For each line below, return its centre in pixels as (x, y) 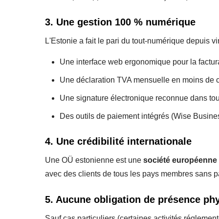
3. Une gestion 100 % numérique (120, 22)
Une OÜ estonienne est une (94, 160)
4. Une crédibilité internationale (118, 141)
